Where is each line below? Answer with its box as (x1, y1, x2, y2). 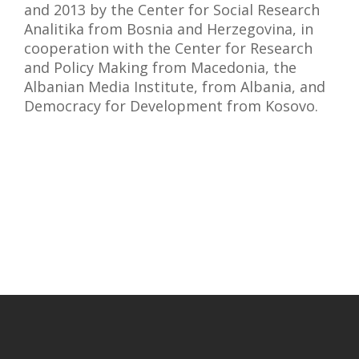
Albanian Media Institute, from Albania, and (24, 77, 325, 96)
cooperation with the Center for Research (24, 38, 313, 58)
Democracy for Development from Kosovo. (24, 96, 318, 115)
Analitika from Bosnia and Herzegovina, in (24, 19, 313, 38)
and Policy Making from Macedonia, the (24, 58, 296, 77)
